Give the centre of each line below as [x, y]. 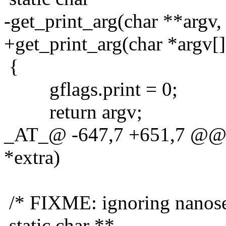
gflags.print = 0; [91, 89]
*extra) [32, 157]
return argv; [73, 111]
